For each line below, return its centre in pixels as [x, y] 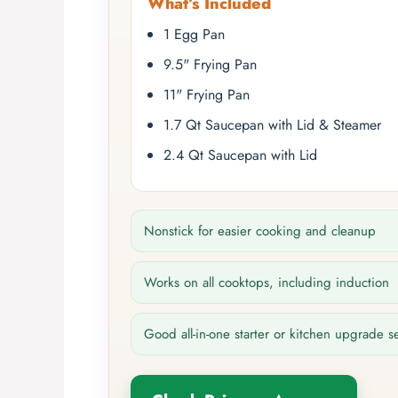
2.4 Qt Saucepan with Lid [240, 155]
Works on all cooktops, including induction [267, 282]
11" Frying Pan [207, 94]
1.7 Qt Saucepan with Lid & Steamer [272, 124]
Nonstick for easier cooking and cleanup [260, 231]
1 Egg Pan [194, 34]
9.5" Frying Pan [210, 64]
